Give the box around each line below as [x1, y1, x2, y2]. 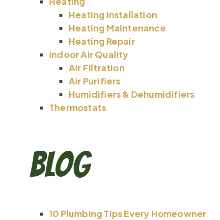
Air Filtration [69, 61, 125, 73]
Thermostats [49, 101, 107, 113]
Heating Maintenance [69, 22, 166, 33]
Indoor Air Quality [49, 48, 129, 60]
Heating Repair [69, 35, 135, 47]
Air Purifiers [69, 75, 121, 86]
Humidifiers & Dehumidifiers [69, 88, 195, 100]
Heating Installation [69, 8, 157, 20]
